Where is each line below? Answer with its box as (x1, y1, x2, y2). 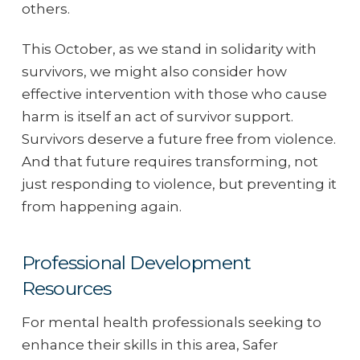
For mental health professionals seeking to (21, 313, 321, 330)
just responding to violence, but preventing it (21, 175, 337, 192)
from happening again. (21, 198, 182, 215)
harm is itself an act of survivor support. (21, 108, 293, 125)
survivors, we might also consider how (21, 63, 287, 80)
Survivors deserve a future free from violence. (21, 130, 336, 147)
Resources (21, 277, 112, 301)
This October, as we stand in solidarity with (21, 40, 317, 57)
